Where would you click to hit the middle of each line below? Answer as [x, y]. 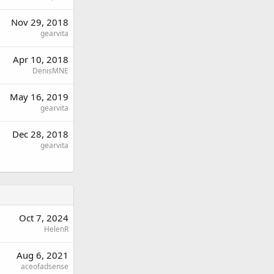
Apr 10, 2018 [41, 59]
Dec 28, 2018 [40, 134]
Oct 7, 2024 [44, 217]
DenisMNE [50, 70]
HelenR [56, 229]
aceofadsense [45, 266]
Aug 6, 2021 [43, 255]
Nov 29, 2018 [40, 22]
